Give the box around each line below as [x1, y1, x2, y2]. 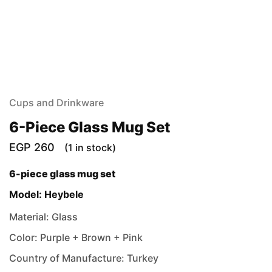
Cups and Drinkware [9, 97, 104, 109]
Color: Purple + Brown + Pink [9, 231, 143, 243]
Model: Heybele [9, 188, 84, 201]
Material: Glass [9, 210, 78, 223]
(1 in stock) [64, 141, 116, 154]
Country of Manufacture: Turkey [9, 251, 158, 264]
